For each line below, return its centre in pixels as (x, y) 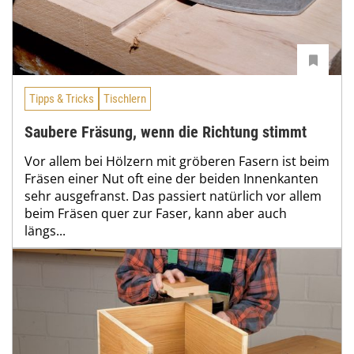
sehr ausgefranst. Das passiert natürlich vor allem (173, 196)
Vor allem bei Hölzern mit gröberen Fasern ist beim (177, 162)
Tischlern (125, 99)
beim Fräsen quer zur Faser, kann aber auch (156, 214)
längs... (45, 231)
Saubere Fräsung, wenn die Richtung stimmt (166, 132)
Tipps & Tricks (62, 99)
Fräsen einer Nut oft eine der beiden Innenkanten (171, 179)
